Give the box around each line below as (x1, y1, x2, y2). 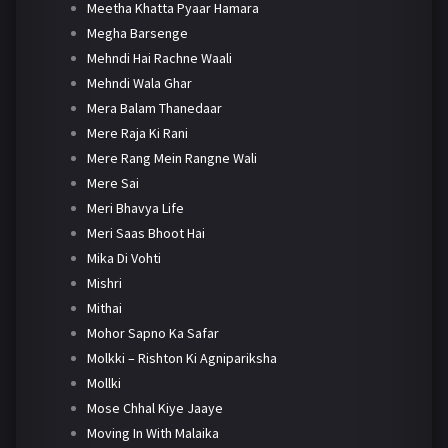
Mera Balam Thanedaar (86, 99, 222, 118)
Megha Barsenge (86, 24, 188, 43)
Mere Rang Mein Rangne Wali (86, 149, 257, 168)
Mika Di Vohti (86, 249, 161, 268)
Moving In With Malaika (86, 424, 219, 443)
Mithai (86, 299, 122, 318)
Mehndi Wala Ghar (86, 74, 192, 93)
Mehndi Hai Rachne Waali (86, 49, 232, 68)
